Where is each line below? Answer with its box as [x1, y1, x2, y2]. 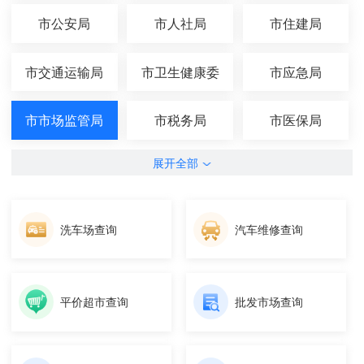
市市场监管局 [25, 110, 104, 129]
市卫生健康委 [141, 62, 219, 80]
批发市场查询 [235, 293, 304, 310]
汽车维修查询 [235, 220, 304, 237]
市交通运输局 [25, 62, 104, 80]
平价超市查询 [60, 293, 129, 310]
